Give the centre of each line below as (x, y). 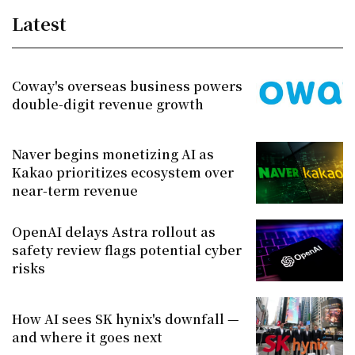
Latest (39, 23)
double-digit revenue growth (108, 104)
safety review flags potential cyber (127, 250)
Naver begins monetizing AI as (113, 155)
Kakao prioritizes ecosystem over (123, 173)
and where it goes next (87, 337)
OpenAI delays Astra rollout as (114, 232)
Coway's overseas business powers (127, 86)
